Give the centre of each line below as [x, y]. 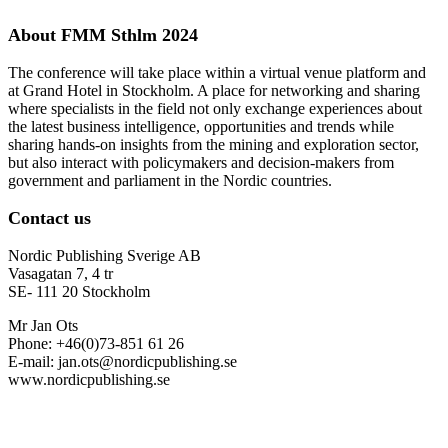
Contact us [49, 218]
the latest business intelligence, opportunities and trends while [201, 127]
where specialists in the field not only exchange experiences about [215, 109]
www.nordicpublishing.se [89, 380]
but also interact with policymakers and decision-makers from [201, 163]
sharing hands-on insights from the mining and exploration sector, [213, 145]
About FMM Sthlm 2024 [103, 35]
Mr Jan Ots [43, 326]
